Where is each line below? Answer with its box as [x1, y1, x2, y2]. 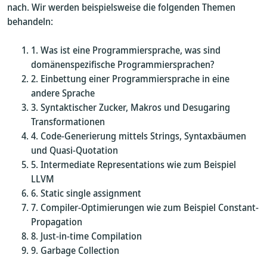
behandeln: [7, 15, 53, 28]
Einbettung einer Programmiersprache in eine [41, 72, 229, 85]
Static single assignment [41, 187, 141, 200]
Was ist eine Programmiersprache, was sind [41, 44, 221, 57]
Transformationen [31, 115, 105, 128]
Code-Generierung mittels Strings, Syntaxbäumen [41, 129, 246, 142]
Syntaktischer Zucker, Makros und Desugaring [41, 101, 230, 114]
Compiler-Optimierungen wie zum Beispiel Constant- [41, 201, 259, 214]
